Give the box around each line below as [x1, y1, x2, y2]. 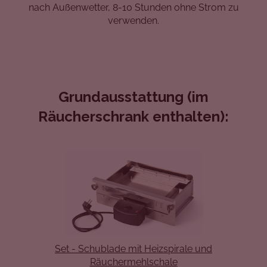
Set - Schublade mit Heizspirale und [55, 243, 212, 255]
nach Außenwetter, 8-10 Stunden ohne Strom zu [28, 1, 239, 13]
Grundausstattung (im [58, 88, 209, 105]
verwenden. [108, 14, 159, 26]
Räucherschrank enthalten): [38, 107, 229, 125]
